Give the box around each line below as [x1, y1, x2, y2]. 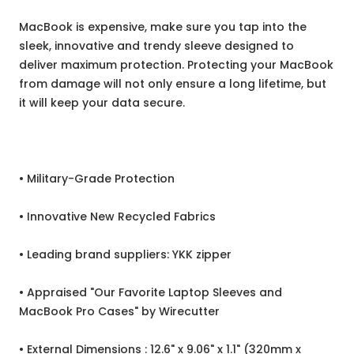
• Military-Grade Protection [19, 171, 175, 187]
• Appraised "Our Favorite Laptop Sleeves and [19, 284, 282, 301]
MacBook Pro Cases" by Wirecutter [19, 303, 220, 320]
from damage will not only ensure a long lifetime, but [19, 76, 326, 92]
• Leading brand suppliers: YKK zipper [19, 247, 232, 263]
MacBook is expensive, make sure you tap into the [19, 19, 307, 36]
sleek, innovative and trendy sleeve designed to [19, 38, 294, 55]
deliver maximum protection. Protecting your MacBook [19, 57, 333, 73]
